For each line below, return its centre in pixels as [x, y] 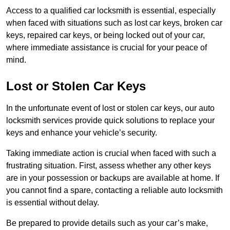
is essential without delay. [53, 203]
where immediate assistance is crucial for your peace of [107, 48]
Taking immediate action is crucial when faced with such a [111, 154]
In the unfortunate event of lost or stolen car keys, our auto [110, 108]
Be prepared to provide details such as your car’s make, [107, 223]
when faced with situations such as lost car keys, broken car [114, 23]
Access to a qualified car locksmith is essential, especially [111, 11]
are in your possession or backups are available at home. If [113, 178]
